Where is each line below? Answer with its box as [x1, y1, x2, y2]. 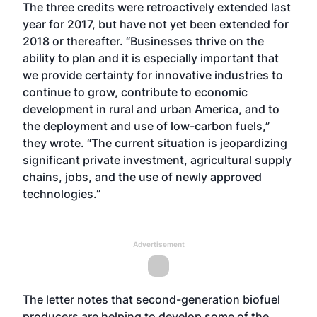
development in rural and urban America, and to [23, 102, 279, 116]
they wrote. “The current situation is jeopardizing [23, 136, 287, 150]
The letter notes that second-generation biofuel [23, 292, 280, 306]
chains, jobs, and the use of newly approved [23, 170, 262, 184]
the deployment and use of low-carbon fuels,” [23, 119, 270, 133]
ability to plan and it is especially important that [23, 51, 279, 65]
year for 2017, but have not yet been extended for [23, 17, 289, 31]
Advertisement [132, 240, 185, 248]
